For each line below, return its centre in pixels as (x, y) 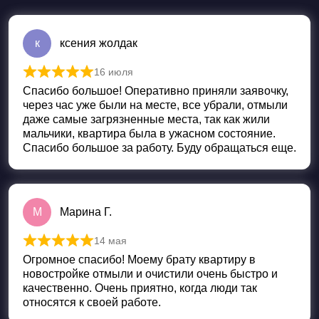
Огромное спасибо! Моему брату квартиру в (139, 260)
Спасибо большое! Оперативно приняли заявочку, (156, 91)
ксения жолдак (99, 43)
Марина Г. (86, 212)
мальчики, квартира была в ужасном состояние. (149, 134)
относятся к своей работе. (92, 303)
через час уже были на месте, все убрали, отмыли (155, 105)
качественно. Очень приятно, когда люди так (140, 288)
